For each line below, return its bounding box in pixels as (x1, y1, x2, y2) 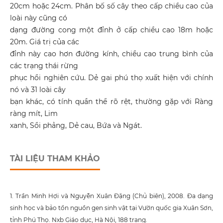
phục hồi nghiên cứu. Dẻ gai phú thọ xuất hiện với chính (9, 73, 214, 83)
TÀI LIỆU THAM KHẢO (9, 154, 100, 164)
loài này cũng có (9, 13, 67, 23)
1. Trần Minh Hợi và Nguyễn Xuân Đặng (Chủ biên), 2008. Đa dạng (9, 192, 214, 200)
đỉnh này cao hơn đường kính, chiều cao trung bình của (9, 49, 214, 59)
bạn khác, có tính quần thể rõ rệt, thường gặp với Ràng (9, 97, 214, 107)
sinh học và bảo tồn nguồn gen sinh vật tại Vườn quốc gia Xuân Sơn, (9, 204, 214, 212)
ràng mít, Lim (9, 109, 58, 118)
